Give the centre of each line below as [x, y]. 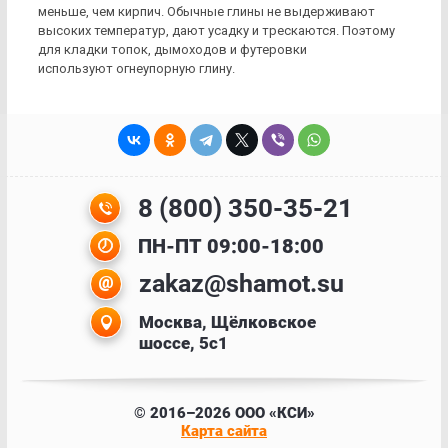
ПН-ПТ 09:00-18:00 [231, 246]
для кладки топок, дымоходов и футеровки [172, 50]
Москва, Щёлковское [227, 322]
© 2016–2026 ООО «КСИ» [224, 413]
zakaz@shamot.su [241, 284]
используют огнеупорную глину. [136, 69]
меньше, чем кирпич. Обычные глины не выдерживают [206, 12]
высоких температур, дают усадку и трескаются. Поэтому [216, 31]
